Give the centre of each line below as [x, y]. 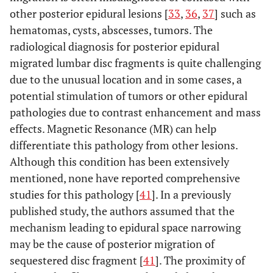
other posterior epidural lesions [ [89, 14]
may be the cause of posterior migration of [112, 244]
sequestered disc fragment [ [76, 261]
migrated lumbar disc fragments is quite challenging [135, 63]
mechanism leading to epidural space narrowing [125, 228]
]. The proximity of [200, 261]
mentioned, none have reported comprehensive [125, 178]
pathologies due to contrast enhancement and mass [135, 112]
